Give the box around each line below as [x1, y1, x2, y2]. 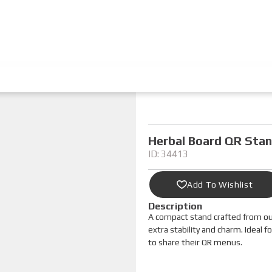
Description [148, 200, 202, 212]
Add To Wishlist [187, 180, 253, 190]
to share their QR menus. [148, 237, 242, 247]
